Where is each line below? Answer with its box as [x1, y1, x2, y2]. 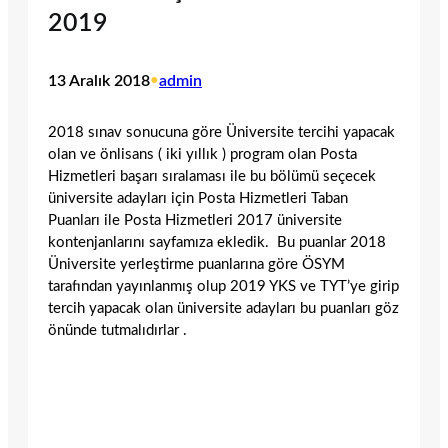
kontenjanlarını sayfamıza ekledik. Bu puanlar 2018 [48, 234, 386, 250]
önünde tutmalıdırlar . [48, 322, 187, 338]
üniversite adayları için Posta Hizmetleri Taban [48, 190, 348, 206]
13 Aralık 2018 [48, 73, 150, 90]
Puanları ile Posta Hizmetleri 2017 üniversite [48, 212, 342, 228]
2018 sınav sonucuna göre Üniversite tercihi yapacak [48, 124, 395, 140]
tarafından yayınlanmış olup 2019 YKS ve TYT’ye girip [48, 278, 399, 294]
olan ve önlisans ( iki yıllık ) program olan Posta [48, 146, 357, 162]
